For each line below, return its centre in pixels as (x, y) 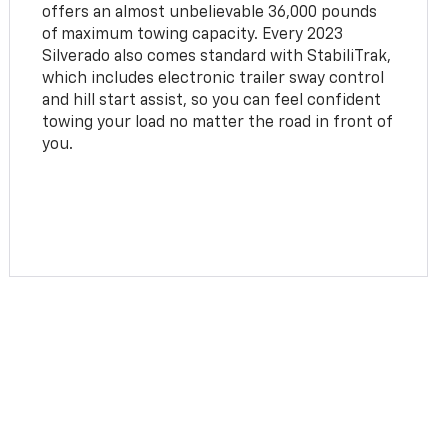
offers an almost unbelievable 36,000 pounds (210, 12)
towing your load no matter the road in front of (217, 122)
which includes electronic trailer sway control (213, 78)
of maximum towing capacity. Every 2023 (193, 34)
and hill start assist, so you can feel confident (212, 100)
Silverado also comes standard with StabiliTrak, (217, 56)
